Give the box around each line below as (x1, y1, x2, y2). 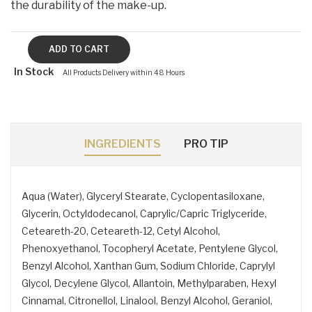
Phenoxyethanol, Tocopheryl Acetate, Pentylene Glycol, (22, 242, 278, 254)
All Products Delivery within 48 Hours (63, 68, 185, 77)
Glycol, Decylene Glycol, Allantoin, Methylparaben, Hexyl (22, 276, 276, 289)
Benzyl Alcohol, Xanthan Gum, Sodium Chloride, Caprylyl (22, 259, 275, 272)
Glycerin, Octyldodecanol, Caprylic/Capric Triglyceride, (22, 207, 267, 219)
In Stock (14, 65, 54, 77)
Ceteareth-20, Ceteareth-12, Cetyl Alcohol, (22, 224, 220, 237)
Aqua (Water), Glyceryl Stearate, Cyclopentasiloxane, (22, 189, 265, 202)
